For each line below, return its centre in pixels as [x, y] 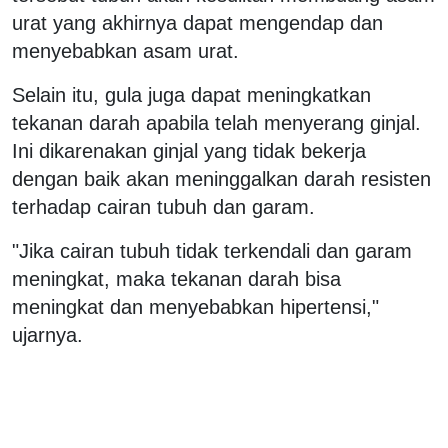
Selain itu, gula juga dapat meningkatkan [191, 94]
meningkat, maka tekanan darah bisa [176, 278]
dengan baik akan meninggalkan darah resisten [221, 178]
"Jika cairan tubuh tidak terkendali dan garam [212, 250]
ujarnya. [47, 334]
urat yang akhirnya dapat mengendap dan [197, 22]
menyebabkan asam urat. [125, 50]
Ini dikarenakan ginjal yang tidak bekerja [189, 150]
